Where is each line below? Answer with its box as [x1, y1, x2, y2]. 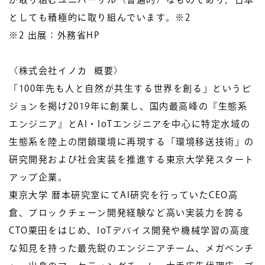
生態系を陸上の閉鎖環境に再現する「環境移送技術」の [9, 137, 255, 146]
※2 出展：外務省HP [9, 31, 101, 40]
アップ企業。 [9, 173, 68, 182]
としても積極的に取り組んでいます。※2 [9, 13, 191, 22]
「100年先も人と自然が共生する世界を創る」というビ [9, 84, 252, 93]
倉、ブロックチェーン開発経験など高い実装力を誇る [9, 208, 245, 217]
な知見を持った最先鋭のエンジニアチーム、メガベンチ [9, 244, 255, 253]
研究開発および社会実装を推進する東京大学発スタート [9, 155, 254, 164]
